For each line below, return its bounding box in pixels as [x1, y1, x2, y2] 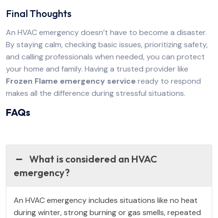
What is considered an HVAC [29, 153, 158, 165]
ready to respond [136, 76, 201, 86]
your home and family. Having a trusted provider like [6, 64, 188, 74]
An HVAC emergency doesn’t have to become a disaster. [6, 27, 207, 37]
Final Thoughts [6, 7, 72, 19]
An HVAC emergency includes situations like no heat [14, 195, 198, 205]
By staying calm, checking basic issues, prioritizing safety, [6, 39, 208, 50]
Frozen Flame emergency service [6, 76, 136, 86]
